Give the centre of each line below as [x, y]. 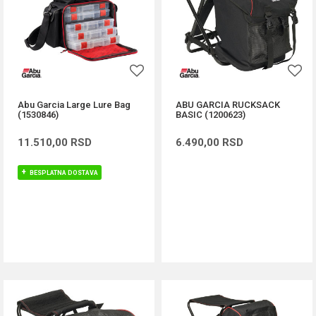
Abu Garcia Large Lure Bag [74, 105]
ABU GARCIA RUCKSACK [228, 105]
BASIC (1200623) [211, 115]
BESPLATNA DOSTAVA [64, 173]
